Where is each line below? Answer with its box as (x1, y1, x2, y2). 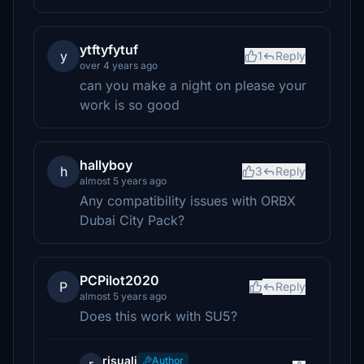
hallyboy (80, 157, 132, 173)
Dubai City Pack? (80, 212, 184, 228)
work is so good (80, 97, 180, 113)
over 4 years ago (80, 59, 158, 71)
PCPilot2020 (80, 272, 159, 288)
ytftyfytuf (80, 41, 138, 58)
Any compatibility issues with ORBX (80, 193, 296, 209)
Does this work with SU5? (80, 308, 237, 324)
